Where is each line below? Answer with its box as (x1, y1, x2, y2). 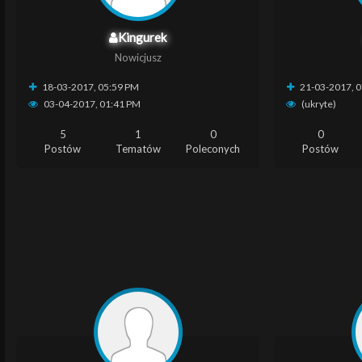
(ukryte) (300, 98, 337, 110)
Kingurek (118, 30, 167, 44)
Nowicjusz (114, 51, 162, 64)
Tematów (115, 142, 161, 155)
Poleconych (186, 142, 241, 155)
